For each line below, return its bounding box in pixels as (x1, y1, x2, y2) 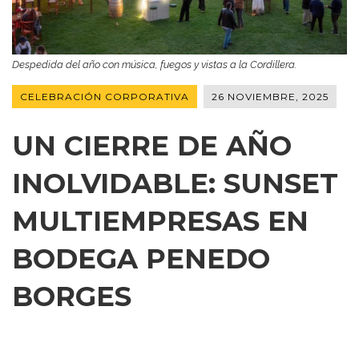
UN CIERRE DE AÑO (12, 129, 292, 163)
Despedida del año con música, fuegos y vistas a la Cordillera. (12, 58, 296, 71)
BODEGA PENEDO (12, 242, 270, 276)
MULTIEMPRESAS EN (12, 204, 309, 239)
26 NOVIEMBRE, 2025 (212, 91, 329, 103)
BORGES (12, 280, 131, 314)
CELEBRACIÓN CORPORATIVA (20, 91, 189, 103)
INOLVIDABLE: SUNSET (12, 167, 338, 201)
